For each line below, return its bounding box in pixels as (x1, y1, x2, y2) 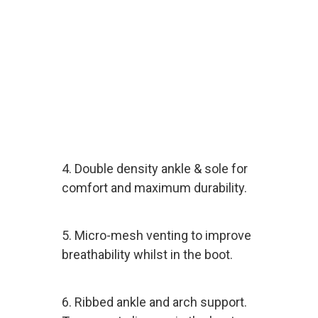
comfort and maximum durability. (61, 180, 250, 196)
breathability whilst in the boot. (61, 247, 233, 263)
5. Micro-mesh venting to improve (61, 228, 251, 243)
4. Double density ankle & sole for (61, 161, 248, 177)
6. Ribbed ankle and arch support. (61, 295, 247, 310)
